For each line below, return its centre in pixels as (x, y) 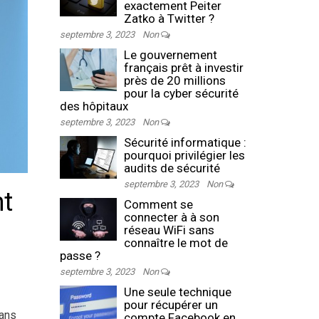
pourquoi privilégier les (184, 155)
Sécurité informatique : (185, 142)
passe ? (80, 256)
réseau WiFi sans (169, 230)
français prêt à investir (183, 68)
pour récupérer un (171, 305)
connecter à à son (171, 217)
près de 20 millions (174, 80)
